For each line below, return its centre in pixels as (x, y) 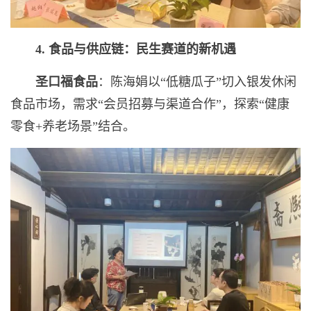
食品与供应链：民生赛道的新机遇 (142, 50)
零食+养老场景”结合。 (73, 127)
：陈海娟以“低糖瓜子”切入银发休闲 (197, 82)
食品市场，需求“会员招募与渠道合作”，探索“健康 (150, 104)
